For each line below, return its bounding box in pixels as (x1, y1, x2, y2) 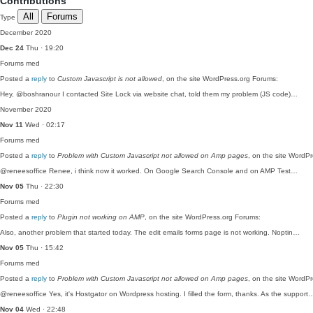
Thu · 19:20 (24, 44, 64, 52)
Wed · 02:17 (23, 121, 65, 129)
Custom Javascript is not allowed (57, 75, 162, 82)
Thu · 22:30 (24, 182, 64, 190)
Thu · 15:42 (24, 244, 64, 252)
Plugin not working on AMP (57, 213, 145, 221)
